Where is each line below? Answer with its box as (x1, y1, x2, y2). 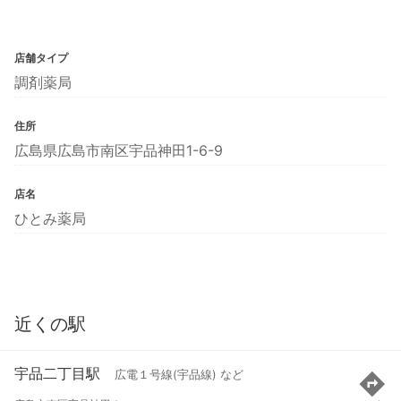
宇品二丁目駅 (14, 364, 100, 383)
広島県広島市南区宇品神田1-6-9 (14, 141, 223, 159)
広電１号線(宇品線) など (115, 368, 243, 382)
